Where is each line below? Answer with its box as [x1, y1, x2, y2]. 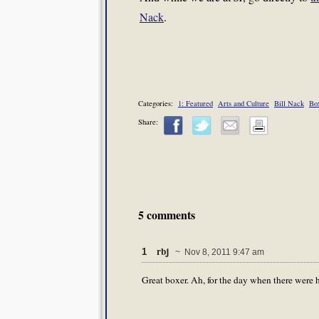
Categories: [138, 98, 178, 108]
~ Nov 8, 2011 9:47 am [171, 246, 264, 257]
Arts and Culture [218, 98, 269, 108]
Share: [138, 116, 158, 127]
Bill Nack [274, 98, 304, 108]
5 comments [138, 206, 195, 223]
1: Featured [178, 98, 213, 108]
